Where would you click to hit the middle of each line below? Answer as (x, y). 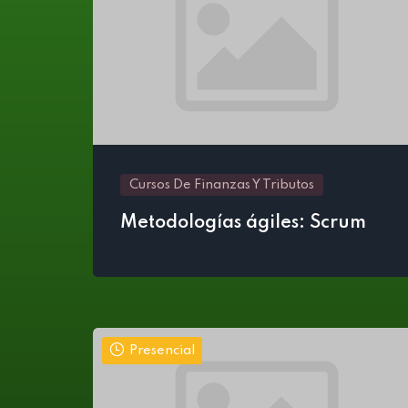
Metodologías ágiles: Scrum (243, 223)
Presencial (162, 351)
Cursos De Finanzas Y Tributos (222, 185)
